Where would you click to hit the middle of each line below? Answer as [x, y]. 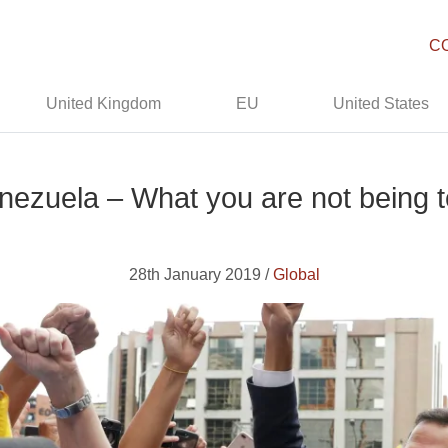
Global [296, 274]
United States [381, 103]
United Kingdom [104, 103]
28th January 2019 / [200, 274]
